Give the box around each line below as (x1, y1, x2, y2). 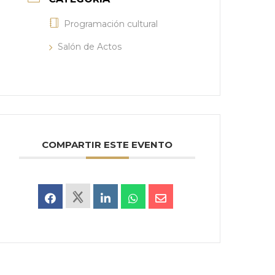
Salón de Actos (58, 41, 122, 53)
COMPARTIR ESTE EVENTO (42, 139, 173, 151)
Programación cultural (64, 18, 158, 30)
